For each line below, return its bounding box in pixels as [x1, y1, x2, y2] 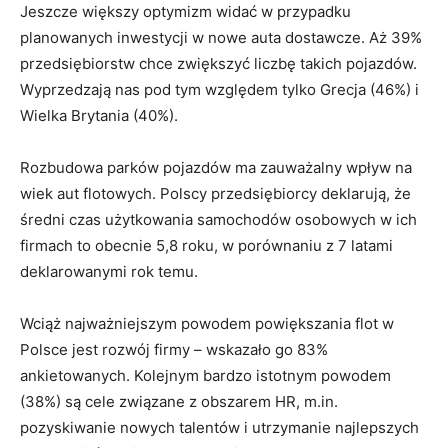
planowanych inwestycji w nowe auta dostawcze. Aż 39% [20, 28, 422, 47]
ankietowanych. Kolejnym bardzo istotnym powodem [20, 366, 391, 385]
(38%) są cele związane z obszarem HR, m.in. [20, 392, 338, 411]
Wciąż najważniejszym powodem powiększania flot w [20, 314, 394, 333]
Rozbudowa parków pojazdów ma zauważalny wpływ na [20, 158, 412, 177]
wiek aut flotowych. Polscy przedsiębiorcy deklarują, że [20, 184, 411, 203]
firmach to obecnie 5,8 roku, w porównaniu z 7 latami [20, 236, 393, 255]
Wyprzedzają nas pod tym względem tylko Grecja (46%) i [20, 80, 419, 99]
